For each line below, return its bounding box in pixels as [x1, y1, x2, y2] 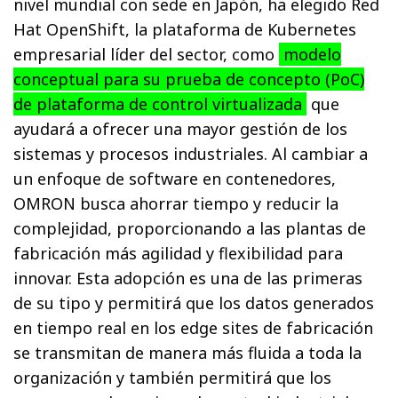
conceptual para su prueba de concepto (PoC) [13, 68, 365, 90]
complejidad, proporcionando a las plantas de [13, 217, 367, 239]
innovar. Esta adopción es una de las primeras [13, 267, 363, 289]
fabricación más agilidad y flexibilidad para [13, 242, 344, 264]
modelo [279, 43, 342, 65]
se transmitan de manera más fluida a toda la [13, 341, 362, 363]
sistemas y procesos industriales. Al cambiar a [13, 142, 369, 164]
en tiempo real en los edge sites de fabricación [13, 316, 374, 338]
